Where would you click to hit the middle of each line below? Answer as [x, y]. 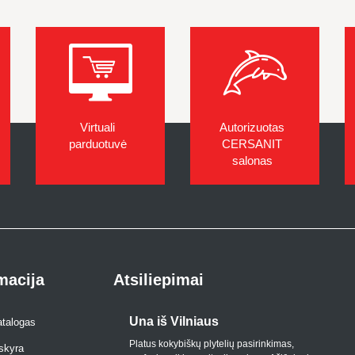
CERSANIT [252, 144]
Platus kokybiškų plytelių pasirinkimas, [211, 344]
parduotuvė [97, 144]
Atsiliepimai [158, 280]
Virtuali [97, 127]
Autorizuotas [252, 127]
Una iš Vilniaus [174, 321]
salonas [252, 160]
